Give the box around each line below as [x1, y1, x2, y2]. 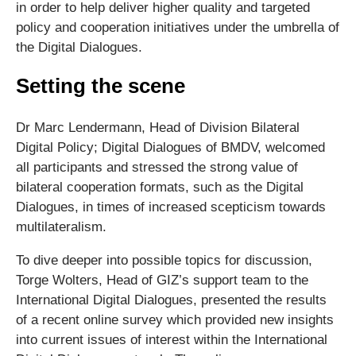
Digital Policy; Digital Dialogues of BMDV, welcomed [16, 140, 325, 155]
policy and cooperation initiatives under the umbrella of [16, 20, 339, 35]
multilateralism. [16, 219, 106, 234]
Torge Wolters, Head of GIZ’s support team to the [16, 273, 308, 288]
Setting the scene [16, 74, 185, 98]
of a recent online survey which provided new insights [16, 312, 334, 327]
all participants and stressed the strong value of [16, 160, 298, 175]
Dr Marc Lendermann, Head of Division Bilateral [16, 120, 300, 135]
